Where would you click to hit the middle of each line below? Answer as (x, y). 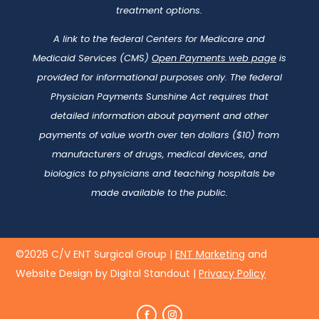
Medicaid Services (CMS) (92, 58)
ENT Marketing (210, 254)
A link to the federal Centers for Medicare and (159, 38)
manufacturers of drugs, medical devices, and (159, 154)
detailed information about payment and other (159, 115)
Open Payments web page (214, 58)
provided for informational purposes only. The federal (159, 77)
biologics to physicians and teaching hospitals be (159, 173)
